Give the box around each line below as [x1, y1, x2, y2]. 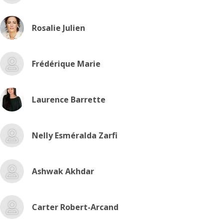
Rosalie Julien [32, 22, 85, 33]
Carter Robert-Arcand [32, 202, 118, 213]
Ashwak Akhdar [32, 166, 94, 177]
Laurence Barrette [32, 94, 106, 105]
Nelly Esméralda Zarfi [32, 130, 117, 141]
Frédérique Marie [32, 58, 101, 69]
